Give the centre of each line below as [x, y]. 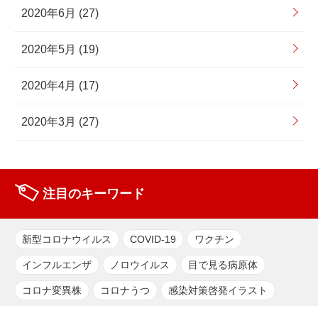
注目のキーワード [94, 193]
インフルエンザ [57, 264]
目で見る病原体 [223, 264]
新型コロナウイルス [67, 239]
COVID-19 [153, 239]
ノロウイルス [140, 264]
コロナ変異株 [52, 290]
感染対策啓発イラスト [218, 290]
